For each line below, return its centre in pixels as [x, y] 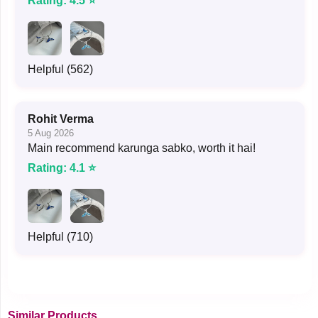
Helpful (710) [60, 236]
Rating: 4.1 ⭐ [62, 168]
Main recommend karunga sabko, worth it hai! [142, 148]
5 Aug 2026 [51, 133]
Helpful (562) [60, 69]
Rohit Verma [61, 119]
